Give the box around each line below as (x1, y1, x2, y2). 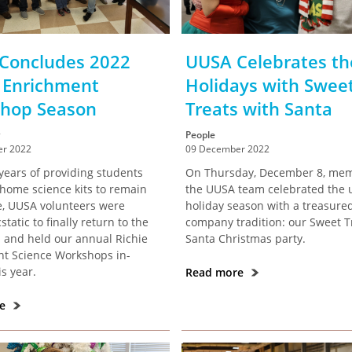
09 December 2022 (185, 142, 270, 156)
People (185, 128, 216, 141)
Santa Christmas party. (185, 231, 306, 246)
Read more (185, 265, 247, 280)
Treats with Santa (185, 97, 333, 120)
